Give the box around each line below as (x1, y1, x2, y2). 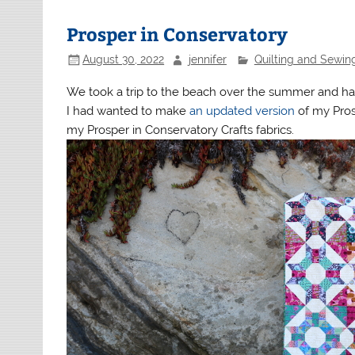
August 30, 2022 (82, 52, 165, 66)
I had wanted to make (67, 103, 190, 118)
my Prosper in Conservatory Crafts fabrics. (67, 122, 295, 137)
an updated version (189, 103, 299, 118)
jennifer (188, 52, 227, 66)
